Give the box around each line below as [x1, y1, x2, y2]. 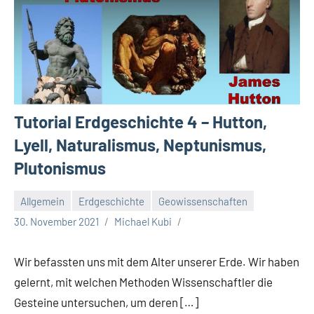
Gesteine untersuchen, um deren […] [14, 295, 198, 310]
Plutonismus [14, 158, 106, 179]
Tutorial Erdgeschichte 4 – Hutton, [14, 111, 267, 132]
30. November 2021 [14, 215, 99, 228]
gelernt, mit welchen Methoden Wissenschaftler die [14, 275, 273, 289]
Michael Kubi [114, 215, 172, 228]
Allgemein [20, 194, 64, 207]
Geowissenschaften [158, 194, 247, 207]
